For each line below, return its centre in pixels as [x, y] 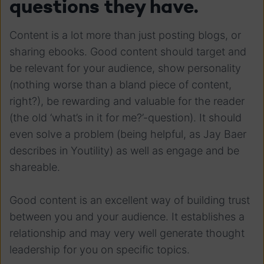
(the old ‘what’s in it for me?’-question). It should [126, 117]
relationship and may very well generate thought [127, 233]
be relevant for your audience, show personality [125, 68]
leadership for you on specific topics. [100, 249]
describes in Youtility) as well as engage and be [124, 150]
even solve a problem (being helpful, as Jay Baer [128, 134]
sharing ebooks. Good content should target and [128, 51]
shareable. [35, 167]
